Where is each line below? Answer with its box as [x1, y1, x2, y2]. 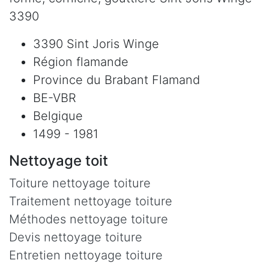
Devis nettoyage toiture [9, 229, 142, 244]
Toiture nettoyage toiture [9, 175, 151, 190]
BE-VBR [33, 90, 76, 105]
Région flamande [33, 54, 128, 69]
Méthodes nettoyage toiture [9, 211, 168, 226]
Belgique [33, 108, 83, 123]
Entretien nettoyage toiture [9, 247, 163, 262]
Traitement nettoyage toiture [9, 193, 172, 208]
